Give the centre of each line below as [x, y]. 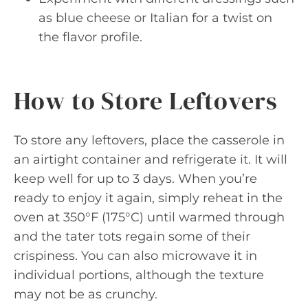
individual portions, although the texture [139, 275]
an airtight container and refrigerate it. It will [151, 159]
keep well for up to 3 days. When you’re [135, 178]
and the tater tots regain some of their [132, 236]
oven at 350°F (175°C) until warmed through [149, 217]
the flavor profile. [90, 37]
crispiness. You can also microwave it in [135, 255]
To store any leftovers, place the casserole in [149, 140]
